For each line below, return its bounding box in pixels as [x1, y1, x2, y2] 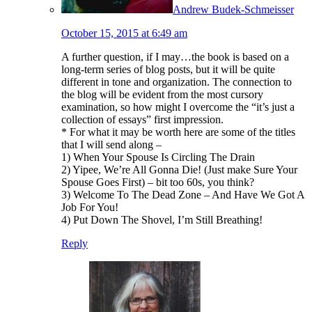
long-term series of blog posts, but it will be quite [61, 63, 275, 75]
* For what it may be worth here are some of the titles [61, 125, 295, 138]
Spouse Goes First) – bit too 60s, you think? [61, 175, 254, 188]
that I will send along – [61, 138, 162, 150]
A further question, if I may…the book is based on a [61, 50, 289, 63]
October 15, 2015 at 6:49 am [61, 26, 187, 39]
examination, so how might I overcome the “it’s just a [61, 100, 295, 113]
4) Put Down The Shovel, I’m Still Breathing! [61, 213, 263, 226]
